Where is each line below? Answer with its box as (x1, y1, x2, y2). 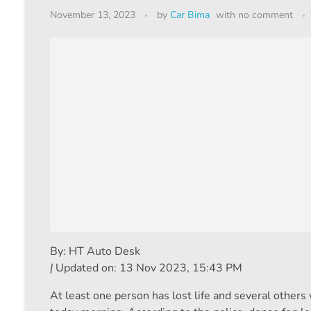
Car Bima (170, 8, 210, 22)
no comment (238, 8, 293, 22)
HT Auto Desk (69, 244, 140, 260)
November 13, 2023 (50, 8, 135, 22)
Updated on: (53, 260, 119, 276)
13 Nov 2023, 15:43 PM (119, 260, 242, 276)
